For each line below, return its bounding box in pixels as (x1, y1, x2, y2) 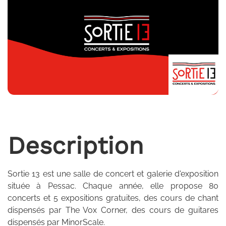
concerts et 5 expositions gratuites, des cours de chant (8, 193, 218, 203)
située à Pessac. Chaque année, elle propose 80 (8, 181, 218, 191)
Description (8, 131, 144, 160)
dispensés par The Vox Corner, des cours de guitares (8, 205, 218, 215)
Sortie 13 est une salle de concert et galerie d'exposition (8, 169, 218, 179)
